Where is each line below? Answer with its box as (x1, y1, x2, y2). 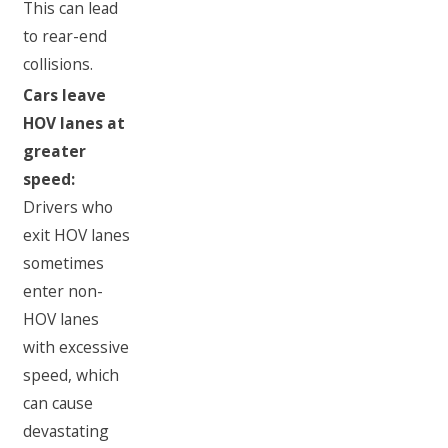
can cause (23, 392, 94, 415)
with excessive (23, 336, 130, 359)
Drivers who (23, 196, 114, 219)
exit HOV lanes (23, 224, 131, 247)
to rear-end (23, 25, 108, 47)
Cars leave (23, 84, 107, 107)
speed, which (23, 364, 120, 387)
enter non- (23, 280, 104, 303)
